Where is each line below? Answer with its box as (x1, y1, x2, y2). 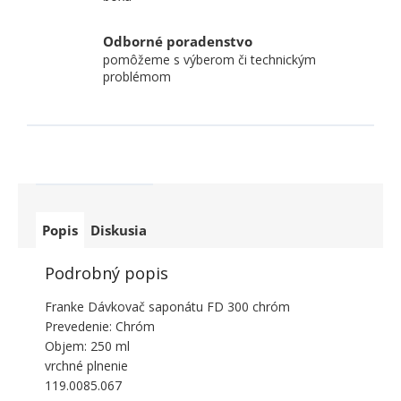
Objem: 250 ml (45, 337, 130, 355)
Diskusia (90, 221, 147, 240)
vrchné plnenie (45, 357, 128, 375)
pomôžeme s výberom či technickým (103, 51, 316, 69)
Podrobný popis (45, 262, 168, 285)
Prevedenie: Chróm (45, 318, 155, 336)
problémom (103, 68, 171, 86)
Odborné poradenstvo (103, 32, 252, 52)
